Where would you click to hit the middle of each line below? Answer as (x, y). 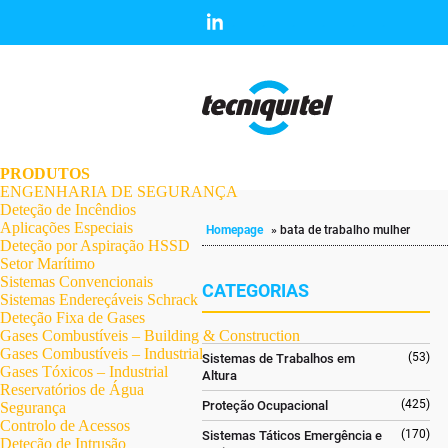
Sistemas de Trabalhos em (278, 358)
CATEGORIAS (255, 290)
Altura (219, 375)
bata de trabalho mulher (345, 230)
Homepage (235, 230)
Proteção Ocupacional (264, 405)
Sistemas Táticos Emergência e (291, 435)
